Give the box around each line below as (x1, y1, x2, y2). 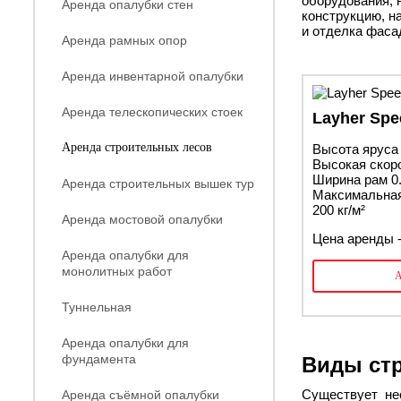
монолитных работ (62, 264, 172, 278)
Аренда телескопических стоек (62, 105, 243, 119)
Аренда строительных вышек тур (62, 176, 254, 191)
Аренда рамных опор (62, 33, 187, 47)
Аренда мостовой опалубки (62, 212, 223, 226)
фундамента (62, 352, 136, 366)
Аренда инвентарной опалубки (62, 69, 243, 83)
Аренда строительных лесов (62, 141, 212, 154)
